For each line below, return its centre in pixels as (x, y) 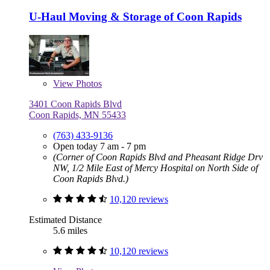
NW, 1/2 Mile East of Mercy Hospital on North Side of (155, 168)
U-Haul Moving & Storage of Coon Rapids (135, 17)
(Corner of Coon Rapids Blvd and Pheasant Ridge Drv (158, 157)
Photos (88, 84)
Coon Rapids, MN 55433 (77, 115)
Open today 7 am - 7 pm (99, 146)
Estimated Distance (65, 220)
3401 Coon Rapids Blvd (75, 104)
